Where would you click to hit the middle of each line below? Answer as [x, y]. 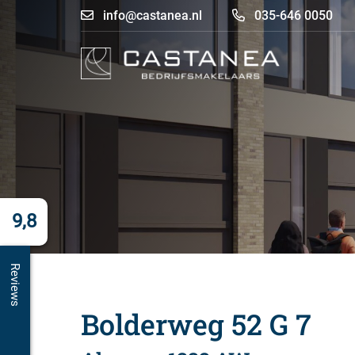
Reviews [15, 285]
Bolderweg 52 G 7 [196, 324]
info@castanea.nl [151, 15]
